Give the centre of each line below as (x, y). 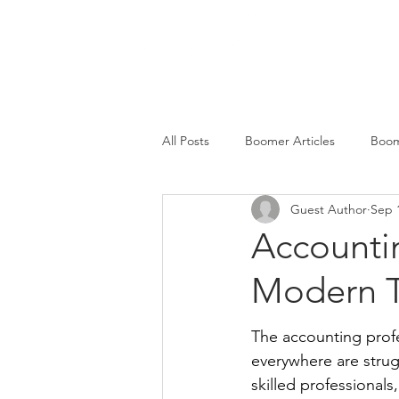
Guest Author (329, 209)
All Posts (186, 140)
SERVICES (329, 49)
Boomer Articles (290, 140)
